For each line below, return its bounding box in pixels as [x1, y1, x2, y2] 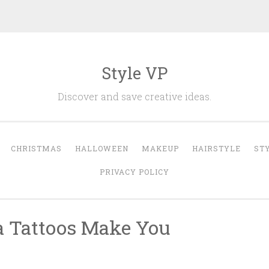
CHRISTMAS [11, 144, 62, 153]
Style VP [101, 62, 168, 83]
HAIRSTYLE [192, 144, 241, 153]
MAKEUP [142, 144, 179, 153]
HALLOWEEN [75, 144, 128, 153]
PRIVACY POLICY [100, 167, 169, 177]
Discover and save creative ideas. [58, 90, 211, 103]
